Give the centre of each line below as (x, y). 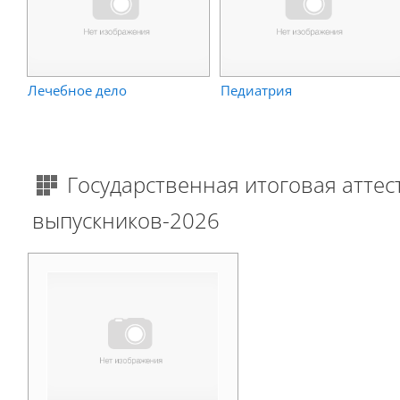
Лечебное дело (78, 91)
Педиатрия (256, 91)
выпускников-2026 (126, 221)
